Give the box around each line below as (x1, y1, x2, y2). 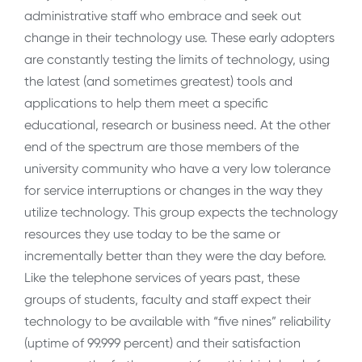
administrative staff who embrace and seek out (24, 8, 301, 24)
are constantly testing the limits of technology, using (24, 52, 330, 68)
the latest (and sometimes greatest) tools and (24, 74, 293, 90)
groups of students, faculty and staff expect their (24, 292, 311, 308)
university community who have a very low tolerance (24, 161, 330, 177)
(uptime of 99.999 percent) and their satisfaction (24, 335, 301, 351)
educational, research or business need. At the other (24, 117, 330, 133)
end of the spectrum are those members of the (24, 139, 299, 155)
